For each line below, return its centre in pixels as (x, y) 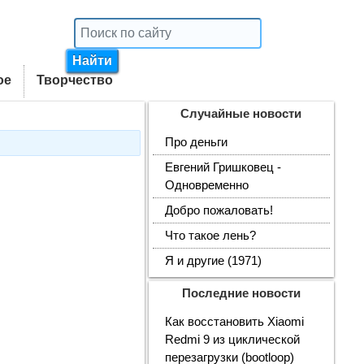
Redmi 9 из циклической (232, 340)
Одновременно (206, 185)
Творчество (75, 80)
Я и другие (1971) (213, 261)
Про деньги (196, 142)
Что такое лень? (210, 236)
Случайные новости (241, 114)
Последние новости (241, 293)
